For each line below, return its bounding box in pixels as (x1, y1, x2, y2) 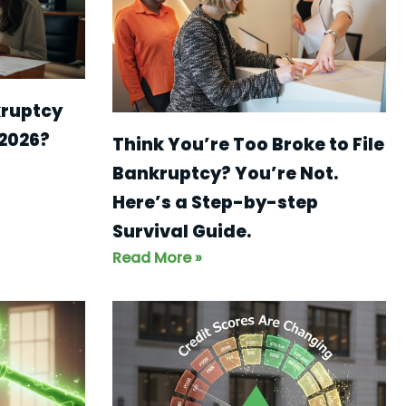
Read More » (111, 246, 202, 268)
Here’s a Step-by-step (111, 189, 318, 215)
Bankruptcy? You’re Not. (111, 160, 338, 186)
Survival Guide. (111, 218, 251, 244)
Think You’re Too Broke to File (111, 131, 384, 157)
